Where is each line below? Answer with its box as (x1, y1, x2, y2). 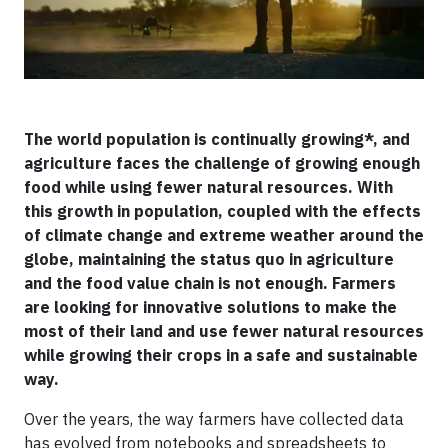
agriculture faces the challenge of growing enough (24, 153, 420, 173)
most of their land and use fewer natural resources (24, 321, 424, 341)
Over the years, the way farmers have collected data (24, 409, 404, 429)
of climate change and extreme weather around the (24, 225, 424, 245)
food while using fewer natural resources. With (24, 177, 393, 197)
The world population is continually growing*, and (24, 129, 410, 149)
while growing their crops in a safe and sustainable (24, 345, 418, 365)
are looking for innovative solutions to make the (24, 297, 397, 317)
